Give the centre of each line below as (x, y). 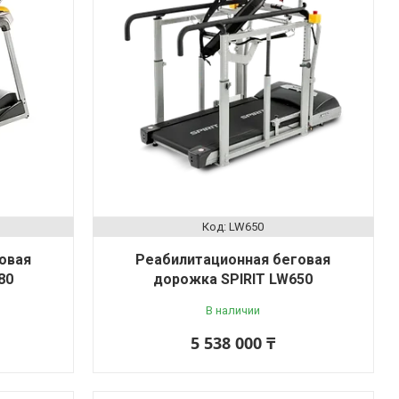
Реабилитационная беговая (233, 259)
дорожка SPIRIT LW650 (233, 279)
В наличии (233, 310)
